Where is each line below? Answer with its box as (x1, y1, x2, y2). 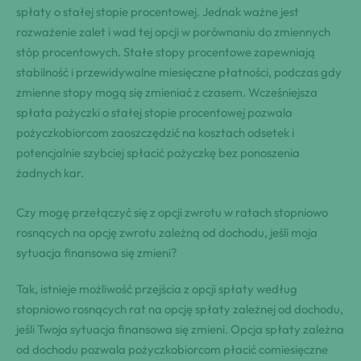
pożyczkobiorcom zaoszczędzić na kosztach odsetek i (16, 124, 294, 140)
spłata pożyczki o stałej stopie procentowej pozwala (16, 104, 293, 120)
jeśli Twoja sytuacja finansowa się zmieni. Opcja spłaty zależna (16, 321, 344, 337)
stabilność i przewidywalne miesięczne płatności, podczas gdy (16, 64, 342, 80)
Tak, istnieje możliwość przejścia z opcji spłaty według (16, 280, 297, 297)
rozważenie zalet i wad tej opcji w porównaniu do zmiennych (16, 23, 330, 39)
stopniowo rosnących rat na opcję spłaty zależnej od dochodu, (16, 301, 343, 317)
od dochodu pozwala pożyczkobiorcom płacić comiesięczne (16, 341, 328, 357)
